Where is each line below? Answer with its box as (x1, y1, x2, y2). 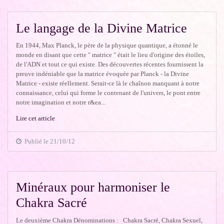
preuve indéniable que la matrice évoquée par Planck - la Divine (16, 70, 189, 78)
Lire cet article (16, 114, 55, 122)
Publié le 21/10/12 (21, 137, 75, 145)
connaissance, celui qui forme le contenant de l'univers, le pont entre (16, 89, 201, 97)
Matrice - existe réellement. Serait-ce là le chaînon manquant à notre (16, 79, 200, 87)
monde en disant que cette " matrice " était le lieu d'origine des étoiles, (16, 51, 205, 59)
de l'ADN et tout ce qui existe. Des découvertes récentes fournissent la (16, 60, 204, 68)
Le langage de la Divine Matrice (16, 20, 187, 35)
